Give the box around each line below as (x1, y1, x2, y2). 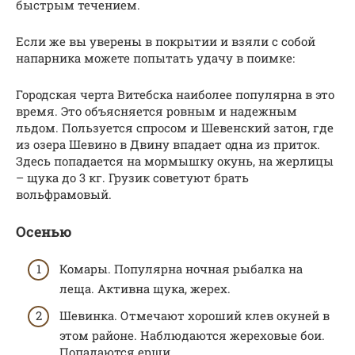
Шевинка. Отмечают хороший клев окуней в (59, 307, 330, 323)
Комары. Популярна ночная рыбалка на (59, 261, 303, 277)
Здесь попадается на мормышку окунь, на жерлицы (16, 152, 334, 169)
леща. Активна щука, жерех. (59, 281, 231, 297)
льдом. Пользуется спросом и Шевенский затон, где (16, 119, 334, 136)
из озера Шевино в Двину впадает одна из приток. (16, 136, 320, 152)
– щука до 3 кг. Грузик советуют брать (16, 169, 249, 185)
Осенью (16, 221, 71, 241)
